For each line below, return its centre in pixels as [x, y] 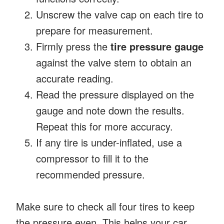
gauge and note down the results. [110, 110]
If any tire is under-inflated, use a [109, 142]
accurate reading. [75, 78]
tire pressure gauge [157, 46]
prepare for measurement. [94, 30]
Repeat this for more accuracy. [104, 126]
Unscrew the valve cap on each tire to [120, 14]
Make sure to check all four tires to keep [105, 206]
